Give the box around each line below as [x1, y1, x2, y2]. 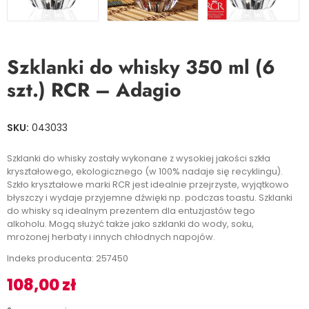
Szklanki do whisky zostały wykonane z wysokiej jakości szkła [7, 152, 270, 164]
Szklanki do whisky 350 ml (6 [7, 53, 275, 81]
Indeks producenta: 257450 [7, 252, 128, 264]
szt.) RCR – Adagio [7, 76, 181, 104]
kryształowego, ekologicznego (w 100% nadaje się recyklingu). [7, 166, 283, 177]
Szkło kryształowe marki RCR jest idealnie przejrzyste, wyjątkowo [7, 179, 289, 190]
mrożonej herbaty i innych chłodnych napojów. [7, 231, 215, 243]
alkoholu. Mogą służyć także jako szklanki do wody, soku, [7, 218, 254, 230]
